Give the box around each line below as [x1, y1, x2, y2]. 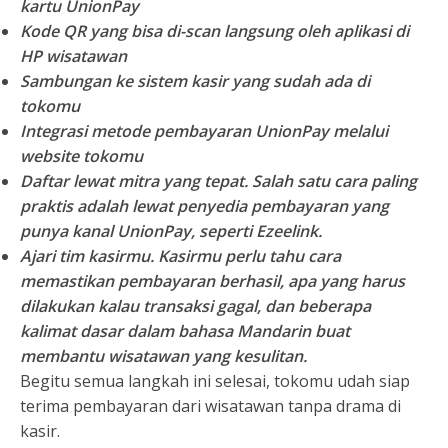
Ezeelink [256, 220, 318, 243]
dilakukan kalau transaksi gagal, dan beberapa [20, 295, 371, 318]
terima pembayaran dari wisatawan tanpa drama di [20, 395, 401, 418]
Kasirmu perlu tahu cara [154, 245, 341, 268]
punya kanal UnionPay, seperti [20, 220, 256, 243]
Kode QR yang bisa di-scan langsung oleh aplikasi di [20, 20, 409, 43]
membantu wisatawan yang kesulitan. [20, 345, 307, 368]
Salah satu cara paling [248, 170, 417, 193]
